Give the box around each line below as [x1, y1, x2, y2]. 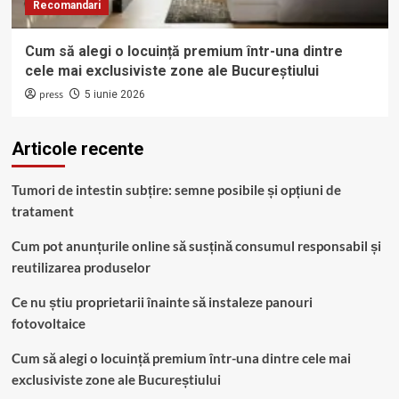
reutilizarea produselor [11, 259, 151, 276]
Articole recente [11, 138, 143, 160]
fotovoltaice [11, 315, 85, 332]
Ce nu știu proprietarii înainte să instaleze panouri [11, 294, 313, 311]
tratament [11, 203, 74, 220]
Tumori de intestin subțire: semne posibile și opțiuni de [11, 182, 341, 199]
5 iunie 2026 [84, 88, 145, 102]
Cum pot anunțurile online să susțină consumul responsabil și [11, 238, 381, 255]
